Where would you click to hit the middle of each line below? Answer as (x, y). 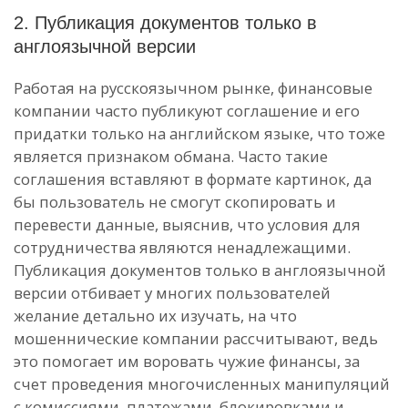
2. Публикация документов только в (165, 23)
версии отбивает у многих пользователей (172, 293)
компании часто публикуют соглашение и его (187, 111)
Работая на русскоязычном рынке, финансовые (193, 88)
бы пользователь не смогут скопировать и (175, 202)
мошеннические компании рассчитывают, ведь (196, 339)
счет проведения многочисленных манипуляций (202, 384)
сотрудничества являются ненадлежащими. (182, 248)
